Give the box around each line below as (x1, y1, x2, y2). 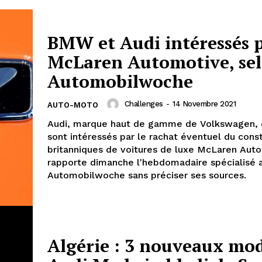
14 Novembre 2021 (173, 99, 236, 108)
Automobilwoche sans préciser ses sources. (47, 169, 246, 181)
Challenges (124, 99, 163, 108)
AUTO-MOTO (47, 100, 98, 109)
